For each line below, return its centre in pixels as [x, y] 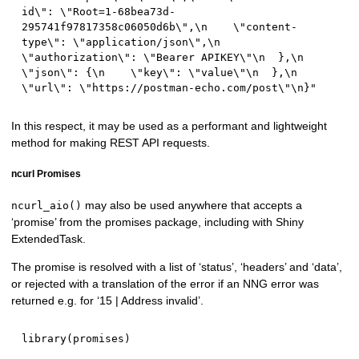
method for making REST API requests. [111, 142]
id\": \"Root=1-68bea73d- [99, 12]
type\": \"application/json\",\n [121, 42]
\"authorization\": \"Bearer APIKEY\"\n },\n [163, 58]
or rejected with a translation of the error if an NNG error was [165, 284]
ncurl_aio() [47, 205]
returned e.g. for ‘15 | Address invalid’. [108, 301]
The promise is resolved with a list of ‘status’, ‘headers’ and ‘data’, [177, 267]
